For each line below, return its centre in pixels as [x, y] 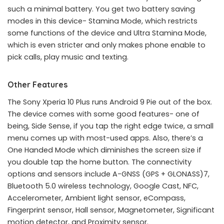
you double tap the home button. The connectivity [99, 162]
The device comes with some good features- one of [103, 114]
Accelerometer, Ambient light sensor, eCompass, [96, 198]
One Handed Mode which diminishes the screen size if [104, 150]
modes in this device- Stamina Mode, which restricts [102, 21]
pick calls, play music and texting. [68, 57]
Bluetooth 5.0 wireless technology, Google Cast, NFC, [103, 186]
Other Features [37, 84]
